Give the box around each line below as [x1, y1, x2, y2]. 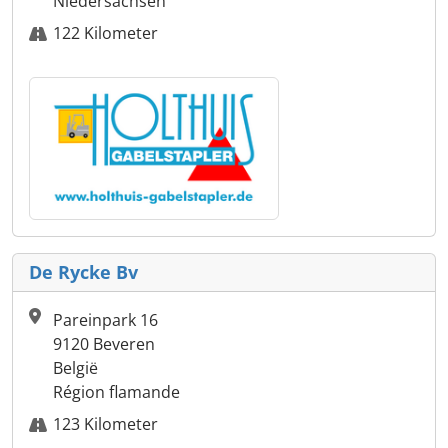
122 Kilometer [53, 22, 158, 45]
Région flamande [53, 381, 180, 404]
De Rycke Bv [29, 260, 138, 285]
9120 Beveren [53, 333, 155, 356]
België [53, 357, 98, 380]
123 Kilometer [53, 413, 158, 436]
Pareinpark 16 [53, 309, 158, 332]
